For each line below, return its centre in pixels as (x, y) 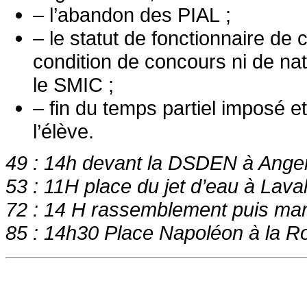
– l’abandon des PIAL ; (132, 15)
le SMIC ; (73, 85)
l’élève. (63, 132)
